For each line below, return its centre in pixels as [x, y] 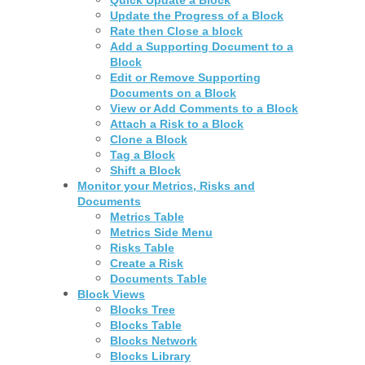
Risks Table [143, 247]
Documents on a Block [174, 92]
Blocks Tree [143, 309]
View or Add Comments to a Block [204, 108]
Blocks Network [154, 340]
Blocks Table [146, 325]
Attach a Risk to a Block [177, 123]
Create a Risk [147, 263]
